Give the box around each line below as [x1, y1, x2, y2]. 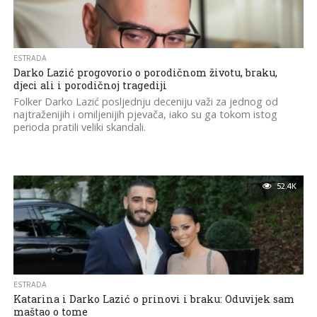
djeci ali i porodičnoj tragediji [13, 79, 167, 92]
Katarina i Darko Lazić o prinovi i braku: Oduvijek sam [13, 292, 294, 306]
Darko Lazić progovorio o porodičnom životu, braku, [13, 66, 277, 79]
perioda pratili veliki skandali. [13, 120, 146, 134]
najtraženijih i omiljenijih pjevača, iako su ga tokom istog [13, 108, 277, 121]
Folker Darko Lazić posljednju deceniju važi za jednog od [13, 95, 278, 108]
